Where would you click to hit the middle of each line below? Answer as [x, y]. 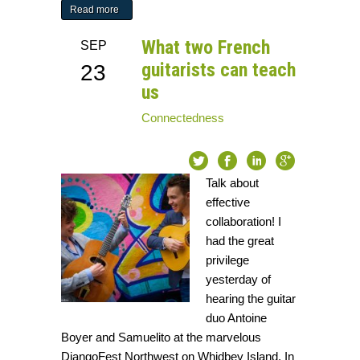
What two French [206, 48]
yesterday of [239, 280]
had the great [240, 241]
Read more [95, 10]
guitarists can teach [219, 70]
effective [228, 202]
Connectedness [183, 118]
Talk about [233, 183]
